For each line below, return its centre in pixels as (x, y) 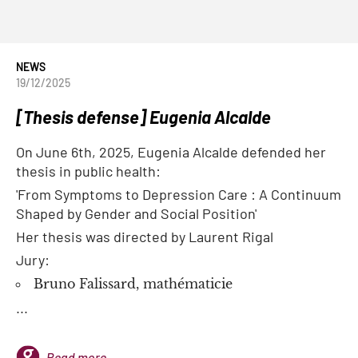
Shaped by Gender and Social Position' (136, 213)
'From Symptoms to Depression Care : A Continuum (179, 194)
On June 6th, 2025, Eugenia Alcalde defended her (171, 152)
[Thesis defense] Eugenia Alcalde (143, 117)
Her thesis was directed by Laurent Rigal (145, 237)
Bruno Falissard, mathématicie (133, 284)
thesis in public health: (88, 171)
